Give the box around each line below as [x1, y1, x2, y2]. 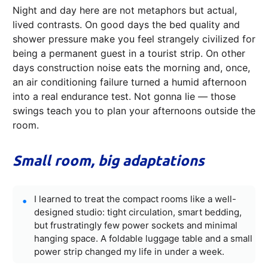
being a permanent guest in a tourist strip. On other [13, 47, 245, 60]
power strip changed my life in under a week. [34, 246, 224, 258]
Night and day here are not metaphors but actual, [13, 4, 237, 17]
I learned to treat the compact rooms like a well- [34, 193, 236, 205]
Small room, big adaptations [13, 153, 205, 169]
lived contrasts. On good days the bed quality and [13, 19, 240, 31]
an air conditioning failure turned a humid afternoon [13, 76, 246, 89]
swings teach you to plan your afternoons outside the [13, 105, 255, 117]
